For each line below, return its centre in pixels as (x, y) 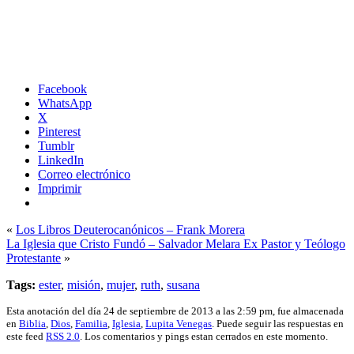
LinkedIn (61, 160)
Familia (91, 323)
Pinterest (59, 131)
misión (84, 284)
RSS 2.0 (63, 336)
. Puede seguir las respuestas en (278, 323)
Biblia (32, 323)
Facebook (62, 88)
